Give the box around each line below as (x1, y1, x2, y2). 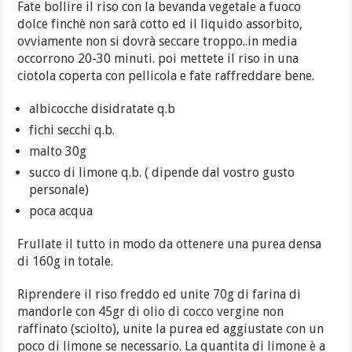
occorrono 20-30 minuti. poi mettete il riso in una (17, 51, 299, 66)
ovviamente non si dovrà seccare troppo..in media (17, 34, 298, 49)
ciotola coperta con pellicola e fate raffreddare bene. (17, 68, 315, 83)
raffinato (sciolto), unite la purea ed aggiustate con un (17, 321, 324, 336)
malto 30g (29, 144, 87, 159)
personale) (29, 182, 90, 197)
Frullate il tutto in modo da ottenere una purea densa (17, 236, 322, 251)
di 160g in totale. (17, 254, 114, 269)
